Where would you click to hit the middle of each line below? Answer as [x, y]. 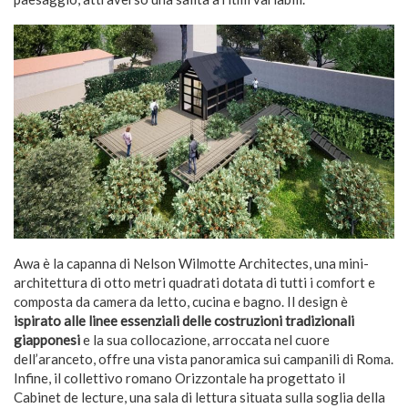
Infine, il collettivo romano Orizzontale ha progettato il [179, 377]
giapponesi [47, 339]
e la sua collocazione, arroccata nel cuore [205, 339]
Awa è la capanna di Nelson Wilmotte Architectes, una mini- [191, 263]
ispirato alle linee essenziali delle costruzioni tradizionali [184, 320]
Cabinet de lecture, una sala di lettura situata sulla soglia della [199, 397]
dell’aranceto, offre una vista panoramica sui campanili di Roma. [204, 358]
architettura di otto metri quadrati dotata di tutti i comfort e [194, 282]
